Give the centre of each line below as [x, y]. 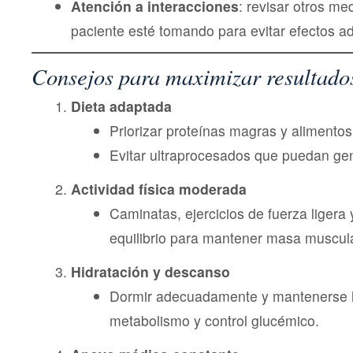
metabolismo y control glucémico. [215, 321]
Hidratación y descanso [150, 272]
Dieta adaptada [121, 106]
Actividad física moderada [158, 189]
